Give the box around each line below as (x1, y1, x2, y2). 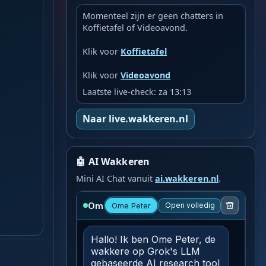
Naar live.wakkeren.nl (83, 112, 189, 126)
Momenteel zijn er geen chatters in (83, 9, 224, 21)
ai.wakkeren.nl (155, 173, 219, 185)
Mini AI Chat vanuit (76, 173, 156, 185)
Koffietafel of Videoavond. (83, 21, 188, 33)
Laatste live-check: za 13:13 (83, 85, 192, 97)
